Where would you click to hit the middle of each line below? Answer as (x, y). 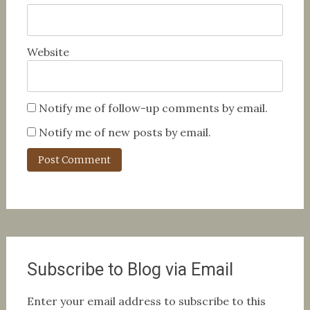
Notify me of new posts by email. (125, 132)
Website (48, 52)
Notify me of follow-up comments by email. (153, 108)
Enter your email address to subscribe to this (146, 301)
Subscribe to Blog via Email (130, 270)
